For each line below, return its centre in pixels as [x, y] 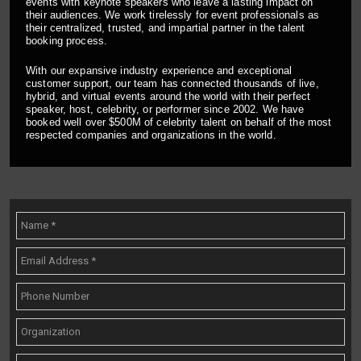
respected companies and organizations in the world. [151, 135]
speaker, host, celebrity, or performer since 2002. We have [165, 109]
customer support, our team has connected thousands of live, [172, 83]
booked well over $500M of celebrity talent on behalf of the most [179, 122]
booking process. [67, 40]
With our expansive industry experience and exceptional [159, 70]
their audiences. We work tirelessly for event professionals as [173, 15]
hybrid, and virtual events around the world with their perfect [168, 96]
